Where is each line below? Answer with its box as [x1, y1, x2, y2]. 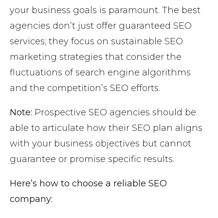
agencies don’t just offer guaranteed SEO [10, 20, 192, 32]
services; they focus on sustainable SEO [10, 36, 183, 47]
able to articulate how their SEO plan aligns [10, 123, 202, 134]
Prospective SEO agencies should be [32, 107, 196, 118]
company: [10, 194, 53, 205]
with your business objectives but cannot [10, 138, 191, 149]
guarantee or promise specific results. [10, 154, 174, 165]
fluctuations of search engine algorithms [10, 67, 191, 78]
